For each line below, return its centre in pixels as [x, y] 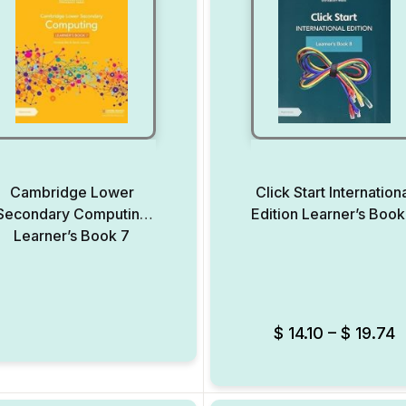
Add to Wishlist [195, 303]
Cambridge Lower [72, 192]
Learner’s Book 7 [72, 236]
